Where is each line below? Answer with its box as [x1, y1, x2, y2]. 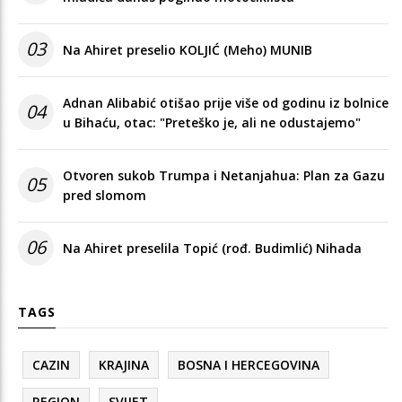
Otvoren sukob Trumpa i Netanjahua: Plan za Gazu [63, 166, 385, 184]
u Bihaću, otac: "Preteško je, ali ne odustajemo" [63, 113, 361, 131]
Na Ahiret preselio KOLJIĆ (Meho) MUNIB [63, 40, 312, 58]
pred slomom [63, 186, 146, 204]
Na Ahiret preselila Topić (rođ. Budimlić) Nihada [63, 239, 362, 257]
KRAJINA [99, 355, 149, 373]
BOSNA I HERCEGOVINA [178, 355, 319, 373]
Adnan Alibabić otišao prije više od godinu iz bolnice [63, 93, 389, 111]
